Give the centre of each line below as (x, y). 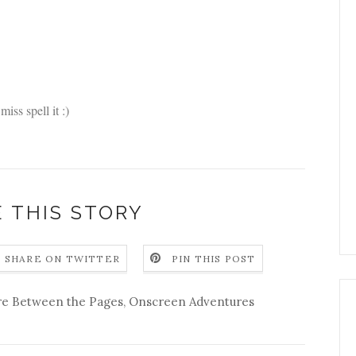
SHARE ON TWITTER (62, 259)
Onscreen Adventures (192, 302)
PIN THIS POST (214, 259)
